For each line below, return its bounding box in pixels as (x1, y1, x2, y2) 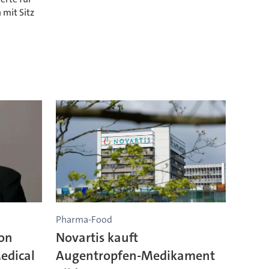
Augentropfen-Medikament (55, 247, 215, 265)
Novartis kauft (55, 229, 138, 247)
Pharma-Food (55, 213, 112, 226)
